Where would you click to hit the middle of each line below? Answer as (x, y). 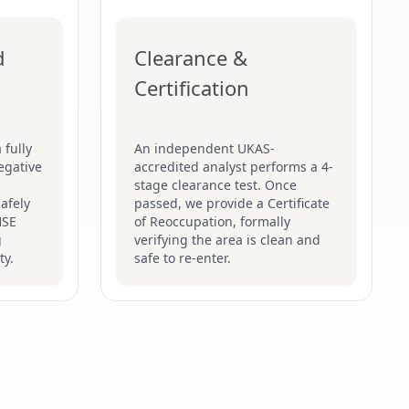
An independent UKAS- (204, 148)
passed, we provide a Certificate (232, 203)
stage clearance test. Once (215, 185)
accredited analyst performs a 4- (234, 167)
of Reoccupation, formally (212, 221)
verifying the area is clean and (227, 240)
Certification (192, 88)
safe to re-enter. (183, 258)
